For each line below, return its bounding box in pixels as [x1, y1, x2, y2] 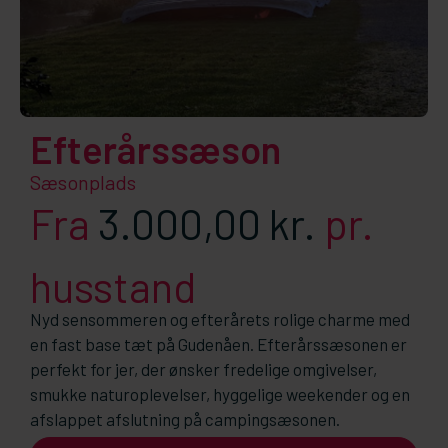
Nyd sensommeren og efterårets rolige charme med [30, 309, 410, 330]
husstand [30, 260, 196, 311]
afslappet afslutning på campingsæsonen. [30, 409, 340, 430]
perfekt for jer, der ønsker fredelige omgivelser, [30, 359, 377, 380]
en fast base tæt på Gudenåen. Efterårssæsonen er [30, 334, 407, 355]
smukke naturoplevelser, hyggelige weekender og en [30, 384, 410, 405]
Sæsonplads [30, 169, 136, 194]
